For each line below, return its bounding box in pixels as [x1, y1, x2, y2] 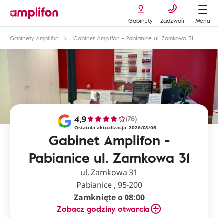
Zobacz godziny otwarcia [56, 203, 150, 215]
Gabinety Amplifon [10, 34, 59, 42]
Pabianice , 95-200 [76, 180, 142, 190]
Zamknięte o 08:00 [73, 192, 145, 202]
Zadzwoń [160, 16, 184, 25]
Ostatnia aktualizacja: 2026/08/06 [74, 124, 156, 131]
